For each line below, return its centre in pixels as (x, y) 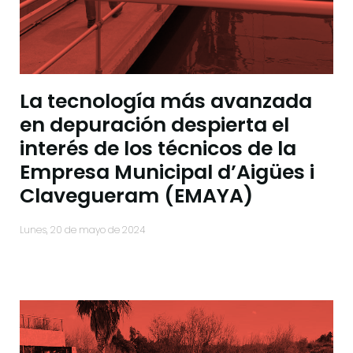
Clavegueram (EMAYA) (136, 196)
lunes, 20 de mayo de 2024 (84, 230)
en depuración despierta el (154, 125)
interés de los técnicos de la (158, 149)
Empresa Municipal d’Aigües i (167, 173)
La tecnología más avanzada (166, 102)
